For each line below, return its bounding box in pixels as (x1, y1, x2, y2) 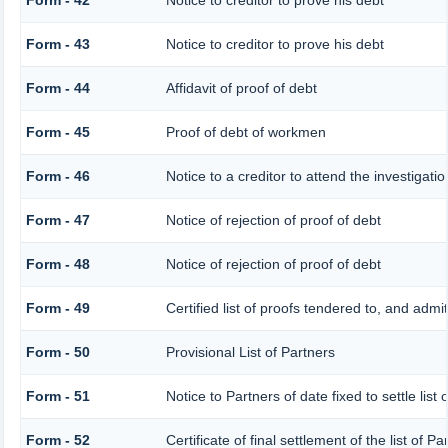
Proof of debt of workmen (165, 124, 326, 141)
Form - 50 (25, 344, 90, 361)
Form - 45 (25, 124, 90, 141)
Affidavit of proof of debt (165, 80, 317, 97)
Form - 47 (25, 212, 90, 229)
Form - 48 (25, 256, 90, 273)
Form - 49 (25, 300, 90, 317)
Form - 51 (25, 388, 90, 405)
